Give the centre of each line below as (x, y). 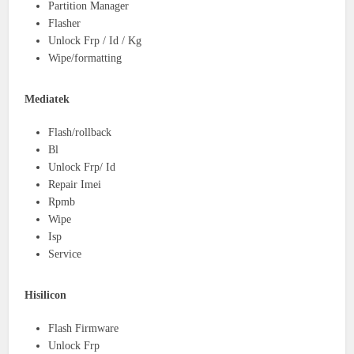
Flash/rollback (80, 132)
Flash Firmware (84, 328)
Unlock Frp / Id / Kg (95, 40)
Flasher (65, 23)
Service (65, 254)
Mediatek (47, 99)
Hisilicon (46, 295)
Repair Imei (75, 184)
